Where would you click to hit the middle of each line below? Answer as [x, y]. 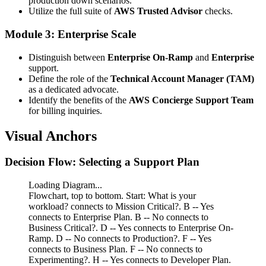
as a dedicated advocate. [74, 89]
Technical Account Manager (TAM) [182, 78]
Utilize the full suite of [71, 11]
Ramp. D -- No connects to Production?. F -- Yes [120, 239]
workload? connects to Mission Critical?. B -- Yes [121, 207]
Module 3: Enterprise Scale [70, 34]
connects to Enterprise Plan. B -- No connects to [118, 217]
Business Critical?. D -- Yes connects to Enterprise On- [131, 228]
